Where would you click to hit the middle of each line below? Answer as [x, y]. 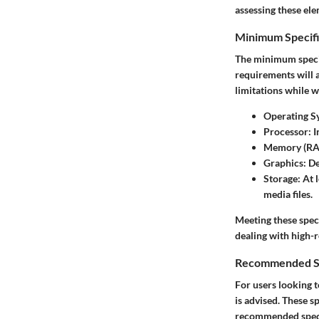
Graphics [283, 163]
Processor [286, 132]
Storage [281, 179]
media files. [288, 194]
